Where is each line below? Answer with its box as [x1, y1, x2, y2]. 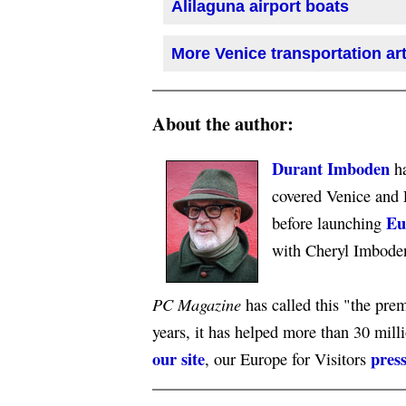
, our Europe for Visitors [205, 348, 371, 370]
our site [152, 346, 205, 371]
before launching [272, 212, 386, 234]
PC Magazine [152, 293, 241, 315]
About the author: [152, 109, 294, 137]
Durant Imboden [272, 156, 390, 180]
